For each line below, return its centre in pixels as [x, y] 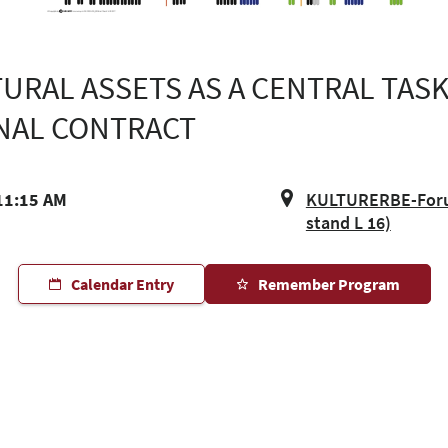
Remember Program [328, 283]
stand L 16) [348, 222]
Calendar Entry [122, 283]
